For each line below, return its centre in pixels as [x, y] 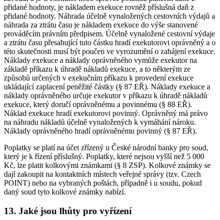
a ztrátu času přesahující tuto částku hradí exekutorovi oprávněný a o [110, 43]
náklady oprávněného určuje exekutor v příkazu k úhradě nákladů [106, 96]
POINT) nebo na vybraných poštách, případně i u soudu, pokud [103, 183]
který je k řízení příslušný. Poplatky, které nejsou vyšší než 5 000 [104, 157]
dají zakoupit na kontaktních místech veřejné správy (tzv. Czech [102, 174]
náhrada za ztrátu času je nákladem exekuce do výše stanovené [101, 25]
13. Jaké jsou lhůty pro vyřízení [68, 211]
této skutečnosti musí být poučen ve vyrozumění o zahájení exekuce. [110, 52]
